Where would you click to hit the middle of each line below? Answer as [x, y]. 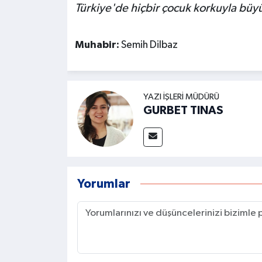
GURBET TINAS [183, 111]
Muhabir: [98, 45]
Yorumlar [104, 184]
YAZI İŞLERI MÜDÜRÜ [181, 97]
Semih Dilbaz [149, 45]
